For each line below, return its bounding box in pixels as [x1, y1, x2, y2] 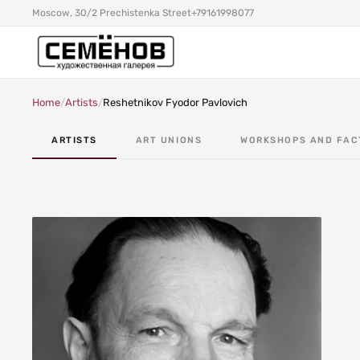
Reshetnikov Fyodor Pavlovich [103, 96, 247, 108]
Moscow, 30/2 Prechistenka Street [32, 7, 191, 18]
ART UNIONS [135, 135, 202, 145]
